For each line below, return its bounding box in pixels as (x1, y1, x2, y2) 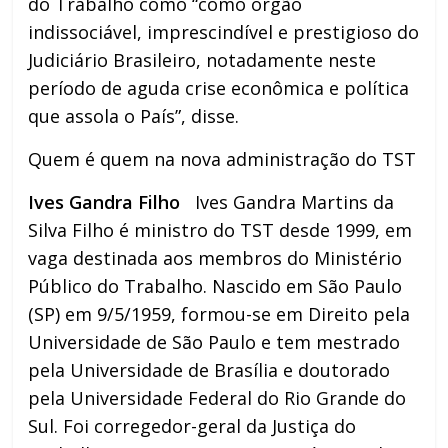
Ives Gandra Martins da (180, 189, 395, 214)
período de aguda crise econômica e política (28, 75, 410, 100)
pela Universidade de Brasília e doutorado (28, 357, 391, 382)
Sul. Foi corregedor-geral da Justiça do (28, 413, 357, 438)
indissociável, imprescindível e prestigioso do (28, 19, 420, 44)
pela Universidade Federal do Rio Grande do (28, 385, 407, 410)
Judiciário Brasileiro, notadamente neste (28, 47, 377, 72)
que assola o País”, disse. (28, 103, 250, 128)
